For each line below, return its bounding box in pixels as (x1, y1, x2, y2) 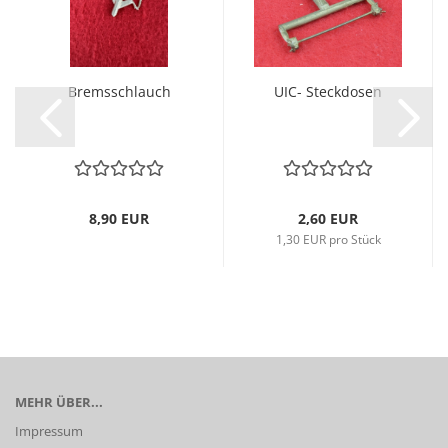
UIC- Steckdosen (274, 82, 382, 101)
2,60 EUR (298, 209, 358, 228)
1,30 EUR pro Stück (275, 231, 381, 248)
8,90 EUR (89, 209, 149, 228)
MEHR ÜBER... (15, 393, 103, 411)
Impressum (15, 422, 83, 440)
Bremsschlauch (67, 82, 171, 101)
